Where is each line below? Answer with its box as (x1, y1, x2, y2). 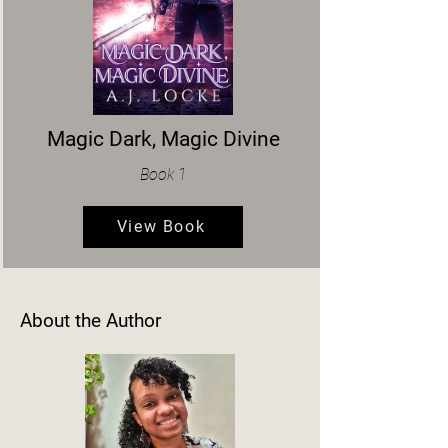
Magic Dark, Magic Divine (46, 126, 280, 151)
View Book (116, 217, 206, 237)
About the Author (20, 308, 161, 332)
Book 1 (139, 164, 187, 184)
